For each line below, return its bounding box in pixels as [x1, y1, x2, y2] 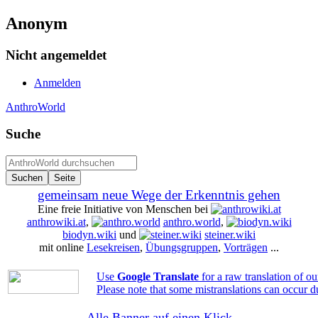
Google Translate [117, 270, 199, 283]
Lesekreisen [87, 241, 140, 253]
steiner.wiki [204, 228, 256, 241]
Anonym [6, 13, 67, 33]
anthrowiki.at [26, 215, 86, 228]
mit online [39, 241, 87, 253]
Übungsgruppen [146, 241, 218, 253]
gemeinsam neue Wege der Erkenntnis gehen [38, 187, 280, 202]
